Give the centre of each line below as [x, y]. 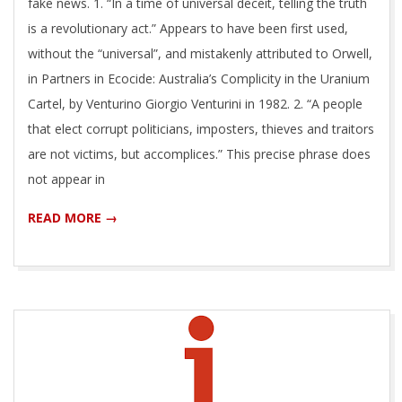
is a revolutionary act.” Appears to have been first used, [188, 28]
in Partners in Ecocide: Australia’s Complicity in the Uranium [199, 78]
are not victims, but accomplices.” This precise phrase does [199, 153]
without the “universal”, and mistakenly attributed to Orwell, [200, 53]
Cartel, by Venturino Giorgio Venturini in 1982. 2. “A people [195, 103]
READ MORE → [73, 217]
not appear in [66, 179]
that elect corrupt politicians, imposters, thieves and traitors [201, 128]
